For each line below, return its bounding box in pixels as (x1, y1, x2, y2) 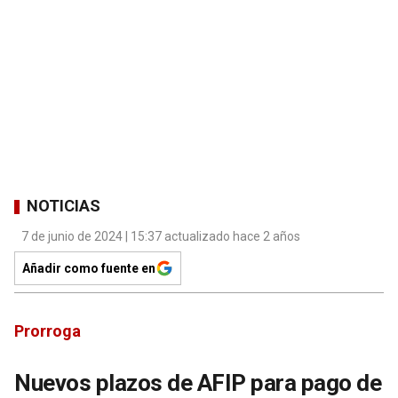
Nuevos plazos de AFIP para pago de (14, 369, 381, 396)
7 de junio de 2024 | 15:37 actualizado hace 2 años (21, 228, 300, 243)
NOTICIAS (27, 196, 100, 216)
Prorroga (14, 321, 81, 340)
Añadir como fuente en (22, 260, 155, 275)
